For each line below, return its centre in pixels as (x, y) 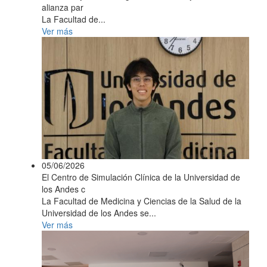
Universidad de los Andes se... (99, 212)
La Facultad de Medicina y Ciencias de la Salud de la (142, 201)
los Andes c (63, 189)
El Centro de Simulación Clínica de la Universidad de (141, 177)
